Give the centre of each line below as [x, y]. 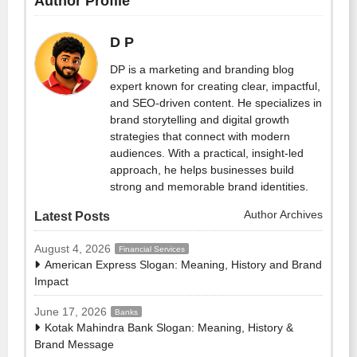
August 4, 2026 [73, 249]
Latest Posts [72, 217]
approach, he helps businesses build [202, 170]
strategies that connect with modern [200, 137]
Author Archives [282, 215]
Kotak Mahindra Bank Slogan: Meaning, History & [169, 328]
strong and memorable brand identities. [209, 187]
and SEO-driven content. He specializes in [216, 103]
